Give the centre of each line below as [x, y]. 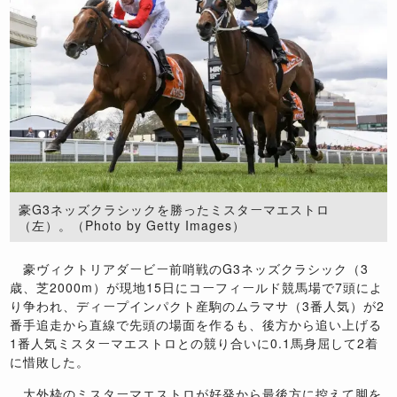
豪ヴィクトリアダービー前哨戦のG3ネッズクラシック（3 [190, 268]
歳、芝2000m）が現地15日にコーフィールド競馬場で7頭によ [197, 287]
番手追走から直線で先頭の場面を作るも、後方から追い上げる [196, 324]
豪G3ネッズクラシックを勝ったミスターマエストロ [175, 209]
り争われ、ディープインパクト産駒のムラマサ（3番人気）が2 [198, 305]
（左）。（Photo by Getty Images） [132, 225]
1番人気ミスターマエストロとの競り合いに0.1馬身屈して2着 [195, 343]
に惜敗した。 [50, 361]
